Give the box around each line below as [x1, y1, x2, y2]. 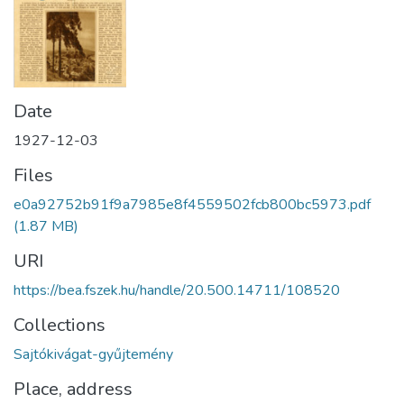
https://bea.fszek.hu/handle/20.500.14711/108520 [14, 280, 340, 300]
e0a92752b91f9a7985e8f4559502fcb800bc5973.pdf [14, 194, 371, 215]
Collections [14, 312, 106, 337]
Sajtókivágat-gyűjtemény [14, 344, 173, 364]
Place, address [14, 376, 133, 401]
